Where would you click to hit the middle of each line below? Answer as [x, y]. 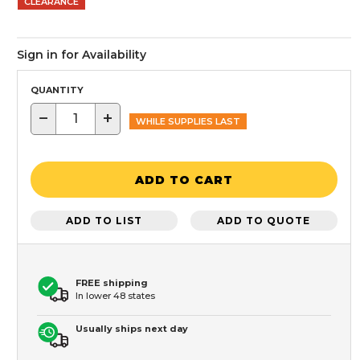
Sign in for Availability [82, 54]
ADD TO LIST [104, 220]
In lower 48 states [115, 296]
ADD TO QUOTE [264, 220]
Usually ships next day [132, 329]
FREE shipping [112, 283]
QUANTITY [57, 90]
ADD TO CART [184, 180]
